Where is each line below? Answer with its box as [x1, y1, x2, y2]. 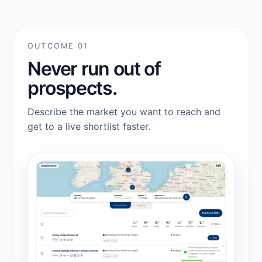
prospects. [27, 76, 117, 99]
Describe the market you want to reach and [27, 105, 221, 118]
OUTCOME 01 [27, 41, 88, 50]
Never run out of [27, 57, 161, 80]
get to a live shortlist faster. [27, 120, 151, 132]
